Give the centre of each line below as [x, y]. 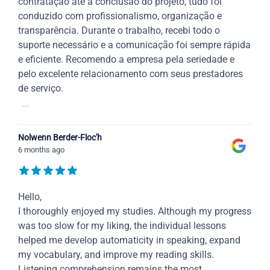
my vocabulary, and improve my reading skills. [116, 255]
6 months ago [41, 150]
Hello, [30, 197]
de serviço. [41, 89]
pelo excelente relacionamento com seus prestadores [130, 74]
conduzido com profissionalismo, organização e [120, 16]
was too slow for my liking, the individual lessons [122, 226]
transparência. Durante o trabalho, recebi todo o [119, 31]
